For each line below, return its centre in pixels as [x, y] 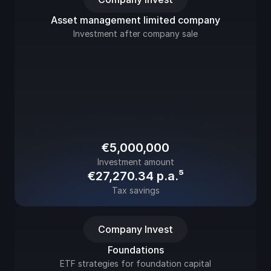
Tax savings [135, 190]
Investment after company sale [135, 34]
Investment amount [135, 162]
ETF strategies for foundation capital [135, 263]
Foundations [135, 250]
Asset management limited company [135, 20]
